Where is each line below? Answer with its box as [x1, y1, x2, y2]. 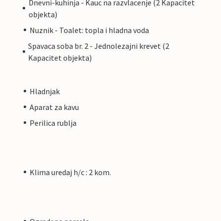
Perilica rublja [30, 117, 76, 128]
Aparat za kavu [30, 102, 79, 112]
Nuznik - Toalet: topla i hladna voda [30, 25, 149, 35]
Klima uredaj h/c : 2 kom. [30, 167, 111, 177]
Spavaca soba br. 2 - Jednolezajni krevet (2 [28, 40, 169, 51]
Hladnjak [30, 86, 60, 96]
